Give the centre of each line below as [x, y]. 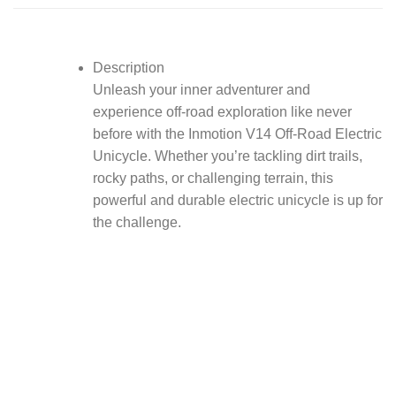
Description [128, 68]
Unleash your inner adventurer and [201, 90]
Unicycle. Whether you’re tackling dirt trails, [227, 156]
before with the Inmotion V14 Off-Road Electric [237, 134]
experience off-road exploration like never [222, 112]
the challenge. [137, 223]
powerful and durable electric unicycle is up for [237, 201]
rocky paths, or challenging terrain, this [213, 179]
